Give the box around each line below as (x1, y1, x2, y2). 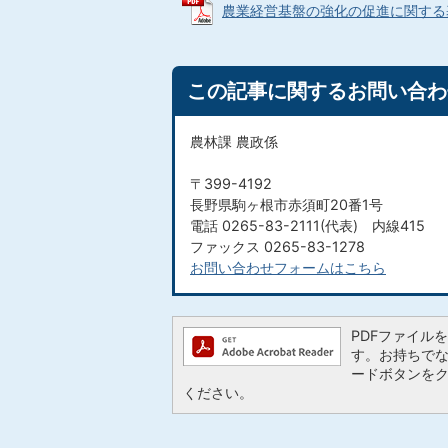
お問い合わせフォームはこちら (190, 259, 386, 276)
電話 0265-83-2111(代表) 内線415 (190, 217, 425, 234)
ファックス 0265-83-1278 (190, 238, 365, 255)
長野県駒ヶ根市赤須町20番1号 (190, 196, 383, 213)
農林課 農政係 (190, 133, 278, 150)
